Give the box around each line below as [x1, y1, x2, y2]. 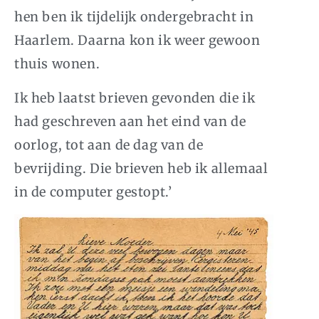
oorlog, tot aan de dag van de [14, 137, 204, 154]
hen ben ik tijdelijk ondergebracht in [14, 9, 254, 26]
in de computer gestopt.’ [14, 184, 172, 201]
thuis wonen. [14, 56, 100, 73]
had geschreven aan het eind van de [14, 113, 246, 130]
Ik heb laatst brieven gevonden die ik [14, 90, 256, 107]
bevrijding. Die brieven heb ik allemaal [14, 160, 268, 177]
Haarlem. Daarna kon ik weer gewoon [14, 32, 261, 49]
